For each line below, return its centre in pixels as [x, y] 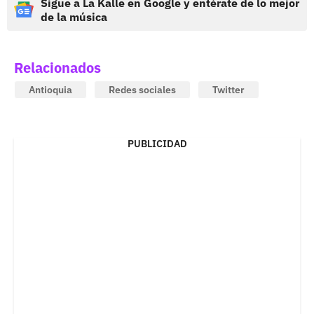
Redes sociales [142, 89]
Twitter [228, 89]
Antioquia [50, 89]
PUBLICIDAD [157, 143]
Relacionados [57, 67]
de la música [74, 16]
